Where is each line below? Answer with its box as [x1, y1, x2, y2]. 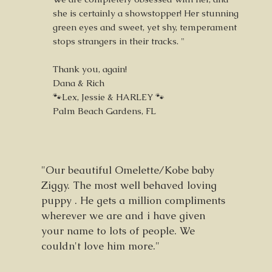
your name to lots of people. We [41, 224, 195, 237]
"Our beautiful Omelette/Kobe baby [41, 163, 214, 177]
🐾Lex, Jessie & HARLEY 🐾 [53, 91, 165, 103]
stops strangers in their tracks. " [53, 35, 185, 47]
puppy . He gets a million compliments [41, 194, 225, 207]
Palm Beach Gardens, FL [53, 105, 156, 117]
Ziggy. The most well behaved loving [41, 178, 217, 192]
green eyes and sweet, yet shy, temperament [53, 21, 237, 33]
